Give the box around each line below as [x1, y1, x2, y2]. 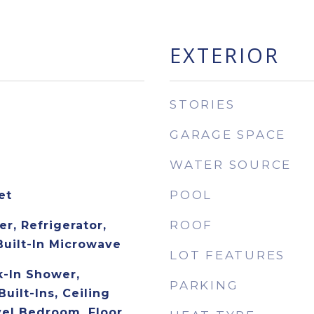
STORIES [170, 97, 235, 111]
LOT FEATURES [170, 248, 285, 262]
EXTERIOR [170, 41, 280, 69]
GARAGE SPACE [170, 128, 286, 142]
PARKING [170, 278, 239, 292]
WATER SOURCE [170, 158, 292, 172]
